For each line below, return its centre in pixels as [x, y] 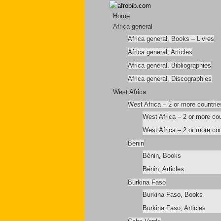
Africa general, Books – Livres [171, 39]
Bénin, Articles [163, 169]
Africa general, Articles [160, 52]
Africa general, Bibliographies [169, 65]
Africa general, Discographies [170, 79]
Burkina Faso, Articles [174, 208]
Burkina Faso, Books [173, 195]
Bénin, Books [162, 156]
